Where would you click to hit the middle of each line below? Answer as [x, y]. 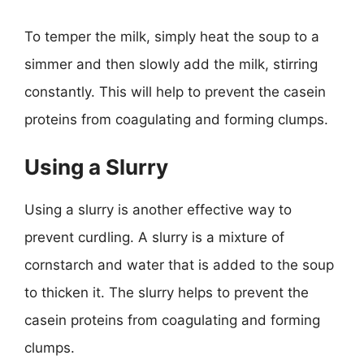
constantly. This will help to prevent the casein [175, 92]
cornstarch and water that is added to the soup [179, 264]
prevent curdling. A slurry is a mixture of [154, 237]
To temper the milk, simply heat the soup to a [172, 37]
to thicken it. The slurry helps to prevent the [167, 292]
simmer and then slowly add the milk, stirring [171, 64]
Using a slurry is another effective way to [158, 209]
